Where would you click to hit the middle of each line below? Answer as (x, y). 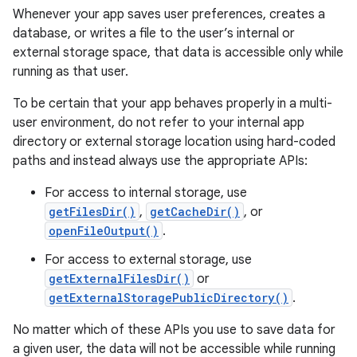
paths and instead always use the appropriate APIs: (160, 161)
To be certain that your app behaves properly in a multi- (173, 104)
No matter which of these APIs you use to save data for (174, 330)
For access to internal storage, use (146, 193)
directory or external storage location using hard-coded (174, 142)
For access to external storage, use (148, 260)
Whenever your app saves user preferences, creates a (169, 14)
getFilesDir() (92, 212)
